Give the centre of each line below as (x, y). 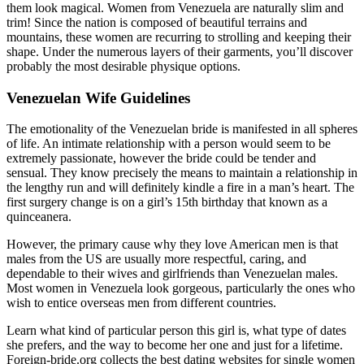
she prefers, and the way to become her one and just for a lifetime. (175, 345)
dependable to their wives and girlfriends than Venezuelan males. (172, 274)
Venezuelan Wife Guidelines (98, 97)
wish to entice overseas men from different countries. (141, 303)
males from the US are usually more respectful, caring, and (156, 259)
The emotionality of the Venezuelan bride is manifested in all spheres (182, 129)
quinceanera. (39, 217)
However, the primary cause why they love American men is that (172, 245)
